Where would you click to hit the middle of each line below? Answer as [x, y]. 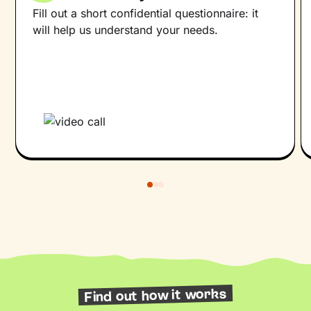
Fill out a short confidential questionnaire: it [146, 13]
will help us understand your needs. [126, 30]
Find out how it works [155, 295]
